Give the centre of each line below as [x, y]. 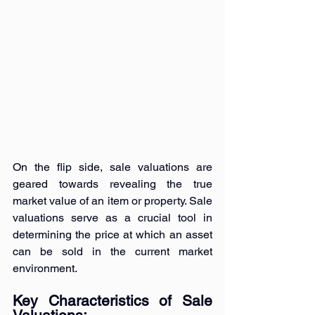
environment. [45, 268]
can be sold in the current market [112, 251]
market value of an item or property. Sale [112, 200]
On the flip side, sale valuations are [112, 167]
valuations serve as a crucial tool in [112, 217]
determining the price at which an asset [112, 234]
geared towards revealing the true [112, 184]
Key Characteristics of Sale [112, 300]
